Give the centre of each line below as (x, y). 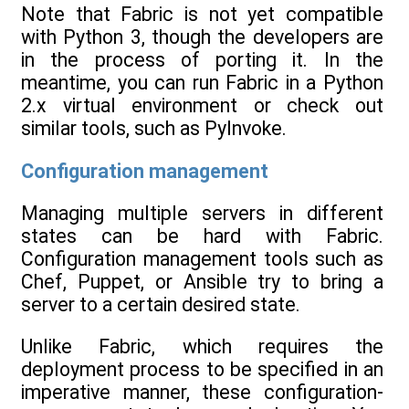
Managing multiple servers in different (202, 213)
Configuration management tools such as (202, 258)
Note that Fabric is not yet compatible (202, 15)
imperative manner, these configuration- (202, 393)
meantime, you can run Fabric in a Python (202, 83)
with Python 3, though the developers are (202, 37)
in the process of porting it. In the (202, 60)
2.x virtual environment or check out (202, 106)
